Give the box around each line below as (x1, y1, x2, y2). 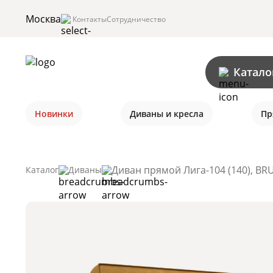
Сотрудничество (107, 13, 166, 24)
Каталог (26, 164, 58, 175)
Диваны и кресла (130, 108, 204, 119)
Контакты (73, 13, 107, 24)
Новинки (35, 108, 73, 119)
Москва (26, 12, 61, 26)
